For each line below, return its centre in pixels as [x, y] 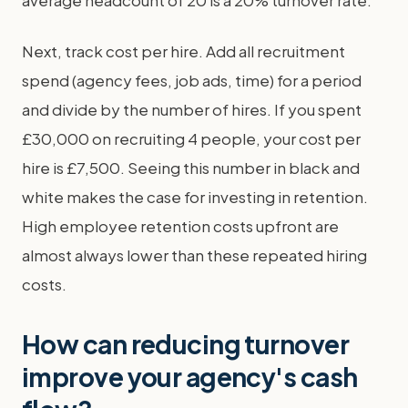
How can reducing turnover [186, 344]
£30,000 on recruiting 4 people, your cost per [191, 138]
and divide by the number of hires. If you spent [192, 109]
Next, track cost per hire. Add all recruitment [184, 51]
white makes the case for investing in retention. [195, 197]
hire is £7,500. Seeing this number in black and [191, 168]
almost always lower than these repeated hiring [194, 255]
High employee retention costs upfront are [180, 226]
